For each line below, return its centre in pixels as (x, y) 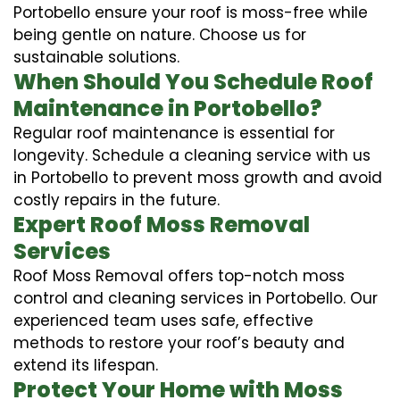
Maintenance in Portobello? (167, 108)
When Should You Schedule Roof (193, 81)
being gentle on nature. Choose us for (160, 34)
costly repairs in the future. (117, 200)
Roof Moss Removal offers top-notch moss (179, 275)
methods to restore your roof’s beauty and (179, 342)
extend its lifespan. (86, 365)
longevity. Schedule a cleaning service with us (192, 155)
